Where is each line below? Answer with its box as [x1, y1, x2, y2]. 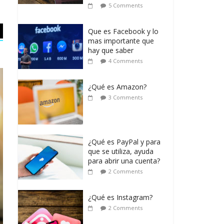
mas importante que [88, 36, 154, 46]
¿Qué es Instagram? [88, 192, 152, 202]
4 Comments [108, 57, 142, 65]
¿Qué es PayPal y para [88, 137, 160, 147]
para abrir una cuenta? [88, 156, 160, 166]
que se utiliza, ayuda [88, 146, 153, 156]
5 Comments [108, 1, 142, 9]
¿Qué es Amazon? [88, 82, 146, 92]
